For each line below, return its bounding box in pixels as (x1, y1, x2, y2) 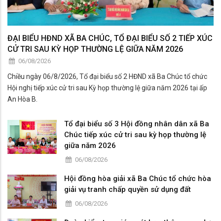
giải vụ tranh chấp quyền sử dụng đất (64, 185, 191, 194)
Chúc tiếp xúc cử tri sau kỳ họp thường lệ (64, 130, 206, 140)
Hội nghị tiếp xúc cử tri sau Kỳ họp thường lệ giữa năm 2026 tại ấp (7, 84, 207, 92)
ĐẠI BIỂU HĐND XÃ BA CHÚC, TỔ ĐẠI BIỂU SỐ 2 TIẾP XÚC (7, 34, 213, 43)
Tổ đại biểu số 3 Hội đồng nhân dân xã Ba (64, 119, 209, 129)
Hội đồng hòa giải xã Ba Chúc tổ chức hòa (64, 174, 211, 184)
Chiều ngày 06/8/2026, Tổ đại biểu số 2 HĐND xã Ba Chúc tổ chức (7, 73, 207, 81)
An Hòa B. (7, 95, 37, 104)
